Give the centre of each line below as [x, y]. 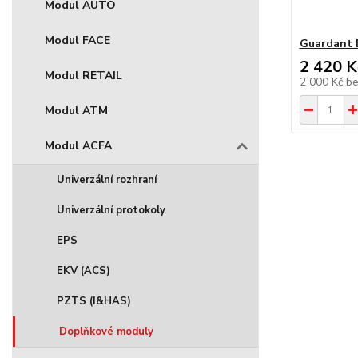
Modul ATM [76, 111]
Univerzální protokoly [111, 210]
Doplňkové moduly [106, 332]
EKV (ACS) [84, 271]
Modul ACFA [78, 146]
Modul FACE [78, 40]
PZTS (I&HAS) [94, 301]
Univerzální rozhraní [107, 180]
